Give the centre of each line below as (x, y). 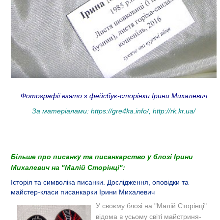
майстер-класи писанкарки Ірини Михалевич (83, 192)
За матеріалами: (61, 111)
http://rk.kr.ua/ (174, 111)
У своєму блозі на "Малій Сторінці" (151, 206)
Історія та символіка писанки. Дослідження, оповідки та (100, 182)
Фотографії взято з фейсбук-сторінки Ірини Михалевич (114, 96)
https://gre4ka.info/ (120, 111)
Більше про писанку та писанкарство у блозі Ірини (102, 156)
